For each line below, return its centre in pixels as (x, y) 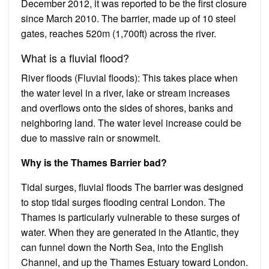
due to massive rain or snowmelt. (91, 138)
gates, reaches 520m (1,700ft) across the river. (119, 33)
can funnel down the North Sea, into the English (122, 247)
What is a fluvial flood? (75, 57)
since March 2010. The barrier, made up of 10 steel (128, 18)
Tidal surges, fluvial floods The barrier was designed (132, 187)
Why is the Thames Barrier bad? (94, 162)
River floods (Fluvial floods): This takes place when (129, 77)
